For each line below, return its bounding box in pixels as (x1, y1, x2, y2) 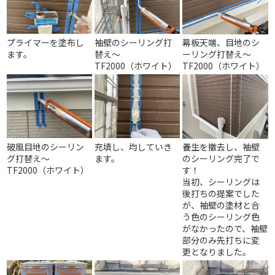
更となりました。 (182, 246, 252, 258)
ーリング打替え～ (182, 48, 252, 60)
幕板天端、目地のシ (182, 36, 260, 48)
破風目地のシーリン (7, 141, 85, 153)
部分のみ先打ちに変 (182, 234, 260, 246)
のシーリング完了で (182, 152, 260, 165)
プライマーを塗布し (7, 36, 85, 48)
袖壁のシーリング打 (95, 36, 172, 48)
